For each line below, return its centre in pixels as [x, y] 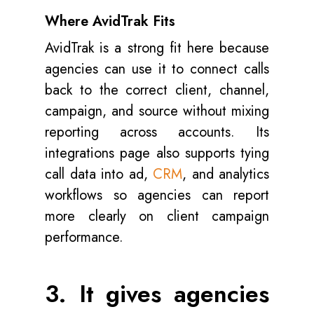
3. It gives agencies [157, 294]
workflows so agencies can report [157, 195]
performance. [84, 237]
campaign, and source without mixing [157, 111]
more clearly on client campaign [157, 216]
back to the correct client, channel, [157, 90]
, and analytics [226, 174]
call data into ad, [99, 174]
